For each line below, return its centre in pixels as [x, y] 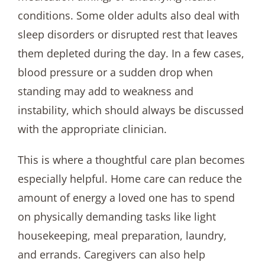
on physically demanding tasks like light [117, 216]
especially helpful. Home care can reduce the [130, 178]
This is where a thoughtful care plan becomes [131, 159]
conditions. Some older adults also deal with [128, 15]
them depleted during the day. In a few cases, [131, 53]
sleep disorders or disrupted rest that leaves [127, 34]
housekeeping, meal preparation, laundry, [122, 235]
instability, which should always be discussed [130, 110]
